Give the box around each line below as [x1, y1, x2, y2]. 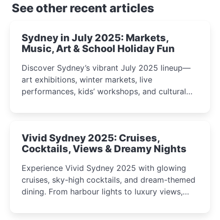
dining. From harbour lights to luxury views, [22, 186, 183, 196]
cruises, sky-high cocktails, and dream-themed [22, 174, 195, 185]
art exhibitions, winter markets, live [22, 74, 152, 84]
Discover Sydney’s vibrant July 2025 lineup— [22, 62, 191, 73]
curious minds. [22, 110, 75, 120]
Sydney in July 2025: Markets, [22, 31, 169, 44]
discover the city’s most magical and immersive [22, 198, 198, 208]
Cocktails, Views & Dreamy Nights [22, 142, 187, 155]
